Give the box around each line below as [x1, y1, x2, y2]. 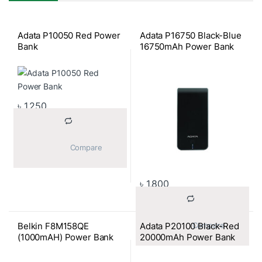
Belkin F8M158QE [17, 220, 89, 232]
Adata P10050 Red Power [17, 29, 120, 41]
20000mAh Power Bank [139, 231, 236, 243]
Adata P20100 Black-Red [139, 220, 239, 232]
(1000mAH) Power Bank [17, 231, 114, 243]
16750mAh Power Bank [139, 40, 235, 52]
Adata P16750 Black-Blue [139, 29, 242, 41]
